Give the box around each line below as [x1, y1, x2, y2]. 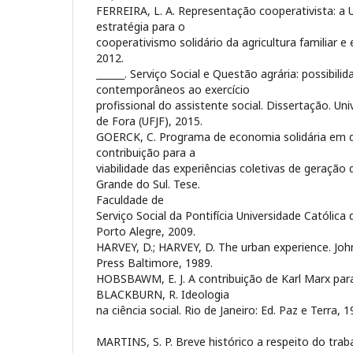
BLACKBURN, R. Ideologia [96, 286, 229, 302]
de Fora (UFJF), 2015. [96, 113, 203, 128]
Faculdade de [96, 191, 164, 207]
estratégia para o [96, 18, 185, 34]
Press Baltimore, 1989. [96, 255, 213, 270]
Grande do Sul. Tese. [96, 176, 200, 191]
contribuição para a [96, 144, 195, 160]
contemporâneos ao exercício [96, 81, 250, 97]
